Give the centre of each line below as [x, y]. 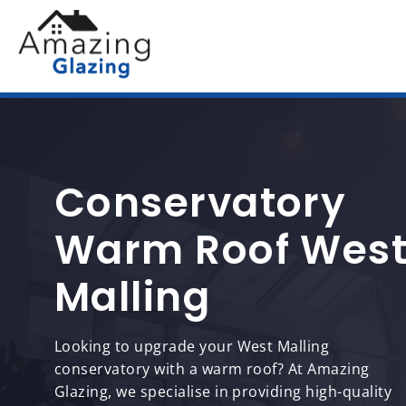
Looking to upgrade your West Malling [192, 346]
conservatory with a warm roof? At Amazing [212, 369]
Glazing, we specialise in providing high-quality [223, 391]
